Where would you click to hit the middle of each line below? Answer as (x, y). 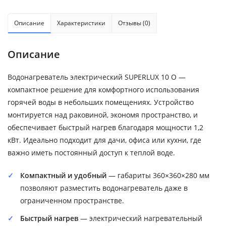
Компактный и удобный (63, 175)
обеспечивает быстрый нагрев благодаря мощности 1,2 (105, 127)
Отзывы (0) (134, 23)
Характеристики (81, 23)
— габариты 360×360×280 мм (158, 175)
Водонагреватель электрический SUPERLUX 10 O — (97, 77)
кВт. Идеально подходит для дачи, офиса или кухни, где (104, 140)
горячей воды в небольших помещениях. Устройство (101, 102)
